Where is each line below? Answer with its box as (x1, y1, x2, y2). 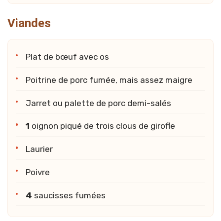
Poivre (26, 167, 50, 178)
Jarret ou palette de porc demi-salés (26, 98, 171, 108)
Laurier (26, 144, 53, 154)
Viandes (7, 16, 51, 30)
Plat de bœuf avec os (26, 52, 109, 62)
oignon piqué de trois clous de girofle (30, 121, 175, 131)
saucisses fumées (32, 190, 106, 200)
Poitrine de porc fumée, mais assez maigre (26, 74, 192, 85)
